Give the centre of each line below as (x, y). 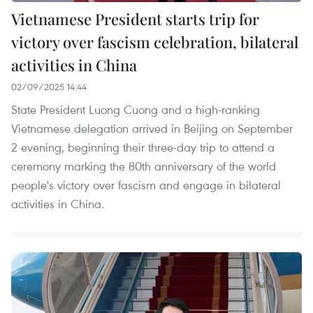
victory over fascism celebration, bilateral (155, 42)
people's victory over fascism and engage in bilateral (146, 184)
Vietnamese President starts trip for (135, 19)
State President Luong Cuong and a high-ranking (136, 109)
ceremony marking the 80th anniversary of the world (144, 166)
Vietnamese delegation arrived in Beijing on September (152, 128)
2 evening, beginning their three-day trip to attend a (143, 147)
